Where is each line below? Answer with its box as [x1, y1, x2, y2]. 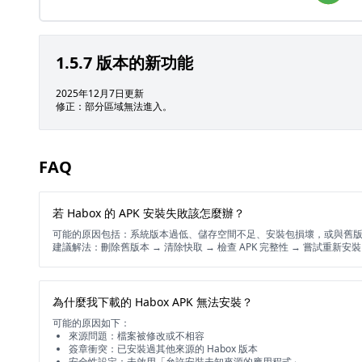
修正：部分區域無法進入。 [56, 99, 172, 113]
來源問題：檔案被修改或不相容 [69, 329, 204, 343]
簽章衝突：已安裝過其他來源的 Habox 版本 [69, 342, 258, 356]
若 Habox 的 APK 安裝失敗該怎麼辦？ [53, 205, 245, 221]
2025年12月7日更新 [56, 86, 144, 100]
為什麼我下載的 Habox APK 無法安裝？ [53, 294, 253, 309]
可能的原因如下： [53, 316, 130, 330]
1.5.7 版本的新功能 [56, 52, 193, 74]
